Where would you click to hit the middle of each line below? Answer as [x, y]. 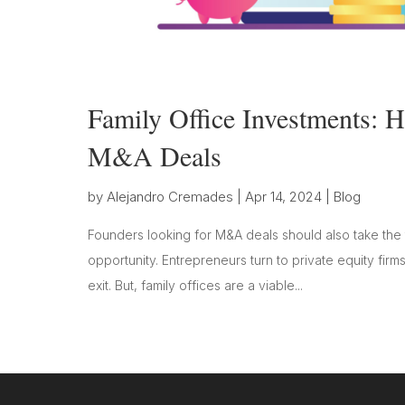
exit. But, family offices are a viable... [195, 286]
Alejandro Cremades [170, 197]
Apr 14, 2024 [283, 197]
